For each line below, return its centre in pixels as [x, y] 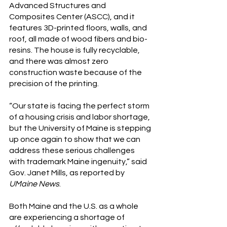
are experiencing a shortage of [68, 218]
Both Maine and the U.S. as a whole [74, 206]
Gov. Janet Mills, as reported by [68, 173]
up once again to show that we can [75, 140]
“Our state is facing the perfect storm [80, 106]
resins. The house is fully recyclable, [75, 50]
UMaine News [34, 184]
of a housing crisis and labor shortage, [80, 117]
